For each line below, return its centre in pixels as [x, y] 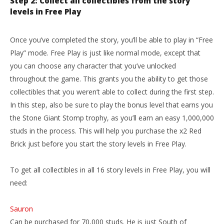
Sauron [21, 209]
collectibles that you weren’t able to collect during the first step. [112, 92]
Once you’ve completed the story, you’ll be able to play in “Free [111, 40]
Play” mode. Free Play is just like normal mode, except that [105, 53]
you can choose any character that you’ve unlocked [93, 66]
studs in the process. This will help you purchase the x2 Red [106, 131]
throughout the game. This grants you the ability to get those [109, 79]
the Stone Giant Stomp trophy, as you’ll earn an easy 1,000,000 [112, 118]
